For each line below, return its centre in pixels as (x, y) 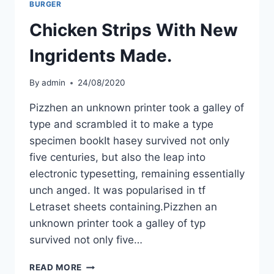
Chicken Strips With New (134, 30)
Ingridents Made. (101, 55)
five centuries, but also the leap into (117, 157)
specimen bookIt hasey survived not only (129, 141)
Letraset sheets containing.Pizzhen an (123, 207)
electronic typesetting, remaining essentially (137, 174)
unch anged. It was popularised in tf (117, 191)
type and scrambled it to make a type (121, 124)
